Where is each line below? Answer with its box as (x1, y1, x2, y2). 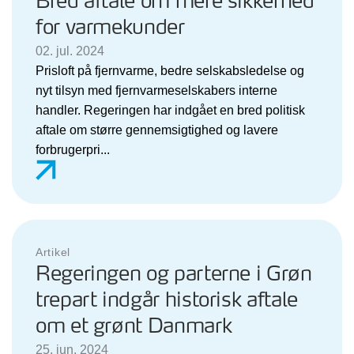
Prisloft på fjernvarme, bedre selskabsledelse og (36, 63, 304, 77)
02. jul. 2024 (36, 43, 104, 58)
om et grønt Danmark (36, 311, 232, 341)
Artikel (36, 245, 70, 258)
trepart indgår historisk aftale (36, 285, 298, 315)
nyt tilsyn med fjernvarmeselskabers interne (36, 83, 277, 97)
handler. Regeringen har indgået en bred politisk (36, 103, 305, 117)
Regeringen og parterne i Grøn (36, 259, 312, 289)
